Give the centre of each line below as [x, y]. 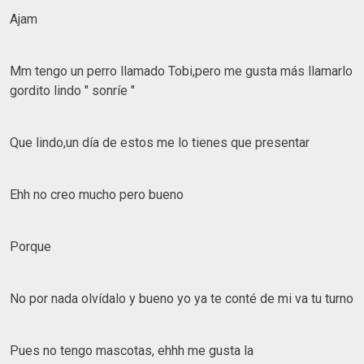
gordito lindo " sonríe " [72, 90]
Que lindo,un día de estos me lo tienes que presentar [160, 142]
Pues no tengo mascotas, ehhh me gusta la [132, 350]
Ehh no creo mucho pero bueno [97, 194]
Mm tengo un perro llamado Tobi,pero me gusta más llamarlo [181, 71]
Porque [30, 246]
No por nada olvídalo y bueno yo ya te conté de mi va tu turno [182, 298]
